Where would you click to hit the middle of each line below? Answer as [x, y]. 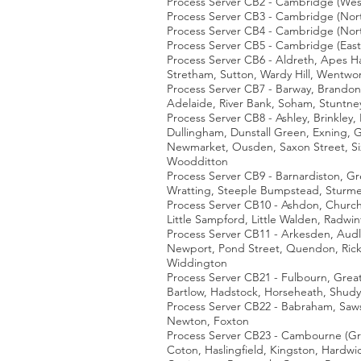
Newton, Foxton [208, 321]
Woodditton [197, 161]
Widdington [197, 263]
